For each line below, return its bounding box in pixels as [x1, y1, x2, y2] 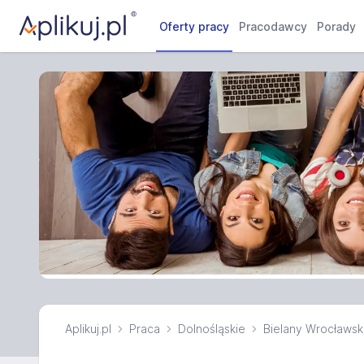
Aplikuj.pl [65, 321, 111, 336]
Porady [317, 19, 357, 33]
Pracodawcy [239, 19, 308, 33]
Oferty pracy [159, 19, 230, 33]
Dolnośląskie [178, 321, 245, 336]
